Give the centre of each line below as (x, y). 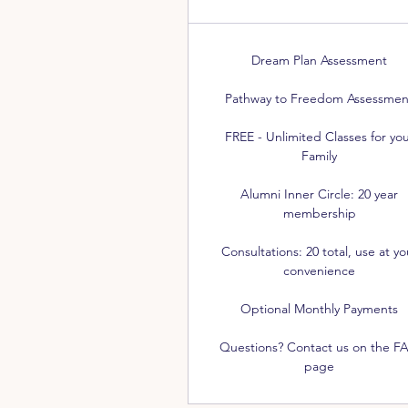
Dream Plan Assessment (320, 60)
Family (320, 156)
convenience (320, 270)
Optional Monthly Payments (320, 309)
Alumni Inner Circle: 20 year (320, 194)
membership (319, 213)
